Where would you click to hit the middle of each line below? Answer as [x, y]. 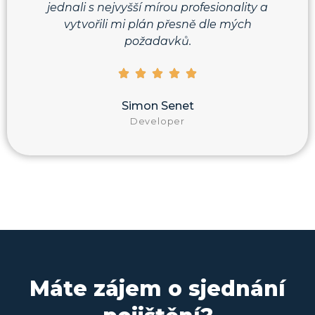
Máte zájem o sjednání [157, 289]
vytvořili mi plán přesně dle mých [157, 24]
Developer [157, 122]
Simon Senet [157, 106]
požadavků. [157, 41]
